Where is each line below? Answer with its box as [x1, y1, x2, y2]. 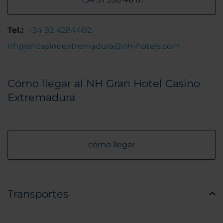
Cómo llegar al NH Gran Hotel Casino [7, 77, 200, 90]
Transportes [7, 188, 68, 200]
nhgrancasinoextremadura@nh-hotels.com [7, 41, 180, 51]
